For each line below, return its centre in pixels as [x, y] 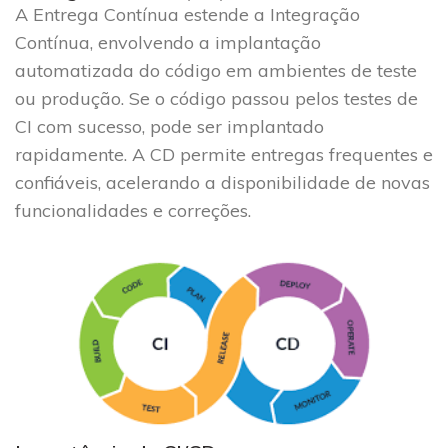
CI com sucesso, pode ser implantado [169, 127]
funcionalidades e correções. [133, 211]
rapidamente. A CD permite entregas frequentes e [224, 155]
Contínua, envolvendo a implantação [168, 43]
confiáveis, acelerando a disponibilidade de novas [222, 183]
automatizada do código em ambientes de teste [216, 71]
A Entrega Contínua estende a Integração [187, 15]
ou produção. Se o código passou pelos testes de [216, 99]
